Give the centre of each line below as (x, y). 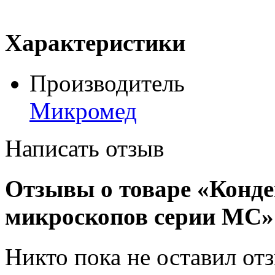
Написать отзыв (84, 148)
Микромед (83, 110)
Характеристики (95, 42)
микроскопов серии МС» (139, 217)
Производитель (107, 83)
